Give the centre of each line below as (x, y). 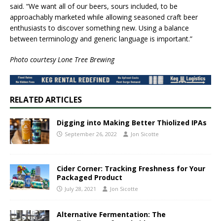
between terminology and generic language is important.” (101, 39)
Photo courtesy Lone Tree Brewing (62, 60)
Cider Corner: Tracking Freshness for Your (131, 169)
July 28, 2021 (80, 189)
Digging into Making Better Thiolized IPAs (132, 123)
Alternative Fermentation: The (111, 214)
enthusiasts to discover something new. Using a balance (99, 28)
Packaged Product (90, 178)
